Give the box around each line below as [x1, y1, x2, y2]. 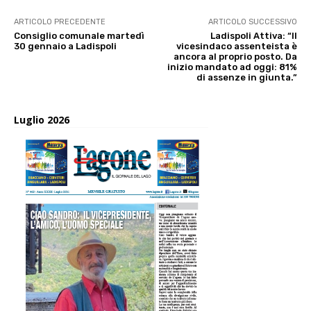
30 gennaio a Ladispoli [14, 40, 117, 51]
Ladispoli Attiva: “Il [210, 30, 297, 41]
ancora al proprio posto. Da [173, 51, 297, 62]
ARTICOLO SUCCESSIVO [208, 17, 297, 26]
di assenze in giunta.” [196, 72, 297, 83]
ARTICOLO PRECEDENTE [14, 17, 106, 26]
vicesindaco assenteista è [176, 40, 297, 51]
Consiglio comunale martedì [14, 30, 144, 41]
